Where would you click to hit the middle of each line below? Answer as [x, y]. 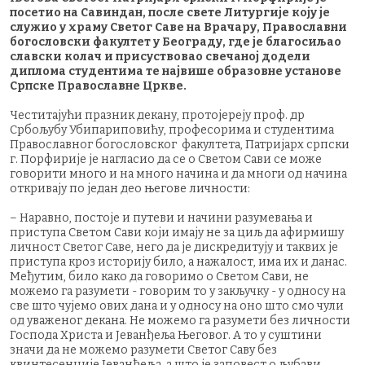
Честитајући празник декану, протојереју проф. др [157, 115]
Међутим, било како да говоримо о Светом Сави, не [159, 276]
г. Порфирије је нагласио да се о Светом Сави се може [166, 159]
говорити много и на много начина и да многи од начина [178, 174]
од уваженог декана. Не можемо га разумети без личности [180, 320]
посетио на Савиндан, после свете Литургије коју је [170, 12]
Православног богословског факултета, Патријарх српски [180, 144]
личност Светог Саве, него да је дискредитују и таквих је [174, 247]
